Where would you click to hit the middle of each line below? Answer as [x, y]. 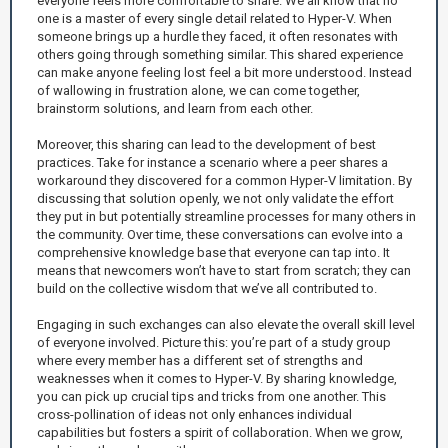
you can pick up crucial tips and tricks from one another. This [211, 396]
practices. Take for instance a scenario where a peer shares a [212, 162]
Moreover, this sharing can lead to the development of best [206, 144]
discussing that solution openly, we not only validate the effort [215, 198]
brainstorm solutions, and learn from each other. [175, 108]
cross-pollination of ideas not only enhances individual [194, 414]
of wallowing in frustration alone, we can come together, [198, 90]
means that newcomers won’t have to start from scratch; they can [224, 270]
